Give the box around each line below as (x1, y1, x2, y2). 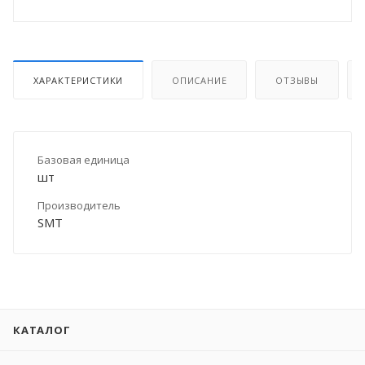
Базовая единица (37, 152, 130, 167)
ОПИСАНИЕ (172, 73, 227, 86)
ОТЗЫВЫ (275, 73, 319, 86)
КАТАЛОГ (13, 323, 71, 337)
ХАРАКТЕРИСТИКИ (33, 73, 124, 86)
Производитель (37, 197, 121, 213)
